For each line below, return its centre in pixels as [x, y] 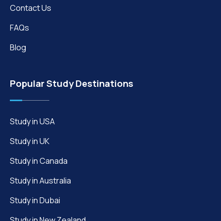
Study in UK [30, 141]
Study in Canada [39, 161]
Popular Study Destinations [72, 83]
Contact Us [31, 8]
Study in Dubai [35, 200]
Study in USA [32, 121]
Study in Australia [40, 180]
